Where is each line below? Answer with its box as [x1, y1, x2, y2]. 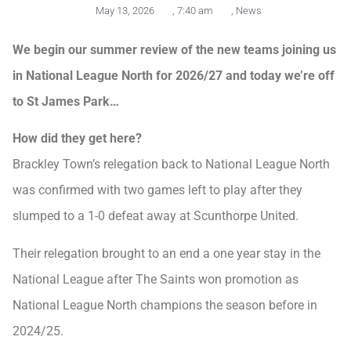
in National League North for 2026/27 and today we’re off [13, 67, 335, 83]
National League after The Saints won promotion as [13, 271, 299, 287]
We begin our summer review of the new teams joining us [13, 42, 336, 57]
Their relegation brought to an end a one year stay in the [13, 245, 320, 261]
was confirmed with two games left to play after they [13, 183, 302, 198]
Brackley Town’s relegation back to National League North [13, 157, 330, 172]
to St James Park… [13, 93, 119, 109]
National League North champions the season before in [13, 297, 317, 313]
